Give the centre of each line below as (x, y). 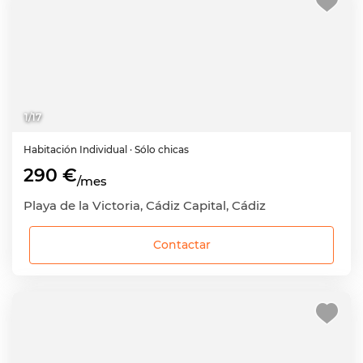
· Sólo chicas (159, 149)
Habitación (51, 149)
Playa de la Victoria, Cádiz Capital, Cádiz (145, 206)
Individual (103, 149)
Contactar (181, 245)
